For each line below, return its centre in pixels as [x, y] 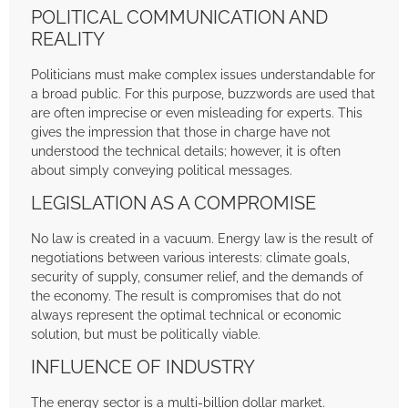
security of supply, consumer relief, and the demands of [197, 277]
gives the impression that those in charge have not [181, 131]
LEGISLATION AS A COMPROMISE [173, 204]
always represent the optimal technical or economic [186, 315]
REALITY [68, 39]
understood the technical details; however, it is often [186, 150]
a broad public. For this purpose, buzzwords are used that [203, 93]
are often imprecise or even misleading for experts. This [197, 112]
